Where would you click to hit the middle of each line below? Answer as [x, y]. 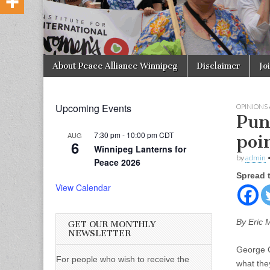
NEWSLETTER [99, 233]
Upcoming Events [93, 108]
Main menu [70, 71]
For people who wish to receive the [123, 259]
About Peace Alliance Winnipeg [115, 66]
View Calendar [83, 187]
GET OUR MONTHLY [112, 224]
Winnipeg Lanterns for [140, 149]
